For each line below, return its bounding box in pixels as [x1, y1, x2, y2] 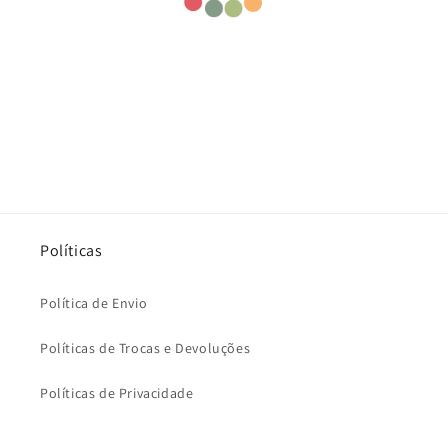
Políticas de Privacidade [40, 384, 194, 403]
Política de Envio [40, 294, 148, 313]
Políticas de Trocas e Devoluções [40, 339, 251, 358]
